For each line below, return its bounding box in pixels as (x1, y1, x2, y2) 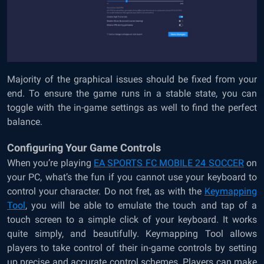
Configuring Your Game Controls (7, 141, 163, 154)
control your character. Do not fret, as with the (7, 185, 204, 197)
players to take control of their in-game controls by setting (7, 242, 257, 253)
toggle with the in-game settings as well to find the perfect (7, 101, 257, 113)
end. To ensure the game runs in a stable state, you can (7, 87, 257, 99)
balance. (7, 115, 45, 127)
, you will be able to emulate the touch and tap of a (25, 199, 257, 211)
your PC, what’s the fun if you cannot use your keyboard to (7, 171, 257, 183)
